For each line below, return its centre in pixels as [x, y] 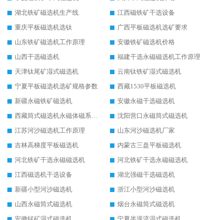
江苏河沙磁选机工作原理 [50, 131]
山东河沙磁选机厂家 [146, 131]
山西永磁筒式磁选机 [43, 204]
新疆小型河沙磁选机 [43, 190]
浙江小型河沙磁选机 [146, 190]
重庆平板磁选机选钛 [43, 27]
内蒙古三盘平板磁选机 [149, 145]
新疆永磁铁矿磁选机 [43, 101]
